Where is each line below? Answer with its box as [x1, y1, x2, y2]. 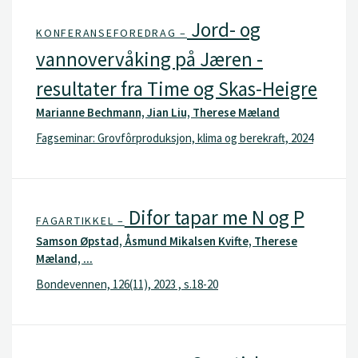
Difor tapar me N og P [124, 205, 304, 230]
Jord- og [187, 17, 261, 42]
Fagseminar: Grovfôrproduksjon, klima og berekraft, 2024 [36, 129, 313, 145]
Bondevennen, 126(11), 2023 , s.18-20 [36, 276, 218, 292]
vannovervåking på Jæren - [36, 46, 263, 72]
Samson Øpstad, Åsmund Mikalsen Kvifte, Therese [36, 233, 297, 249]
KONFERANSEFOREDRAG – [36, 26, 187, 40]
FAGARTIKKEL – [36, 213, 125, 228]
